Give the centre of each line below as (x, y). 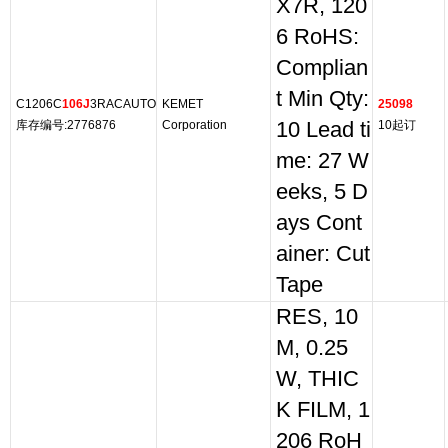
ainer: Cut (323, 254)
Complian (322, 68)
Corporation (194, 125)
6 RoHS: (317, 37)
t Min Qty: (322, 99)
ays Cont (319, 223)
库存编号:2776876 (66, 125)
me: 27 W (322, 161)
